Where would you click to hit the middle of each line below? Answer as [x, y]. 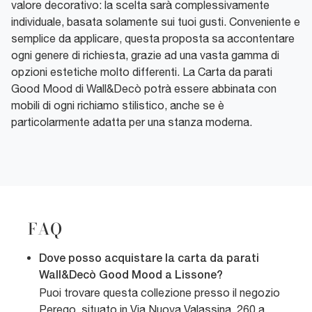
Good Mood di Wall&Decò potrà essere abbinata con [144, 89]
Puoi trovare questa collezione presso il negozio [159, 293]
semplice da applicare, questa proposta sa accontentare [153, 39]
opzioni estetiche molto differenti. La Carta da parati [142, 72]
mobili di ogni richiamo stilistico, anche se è [118, 106]
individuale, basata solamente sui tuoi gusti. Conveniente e [156, 22]
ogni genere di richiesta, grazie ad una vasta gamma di [145, 55]
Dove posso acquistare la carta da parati [149, 259]
